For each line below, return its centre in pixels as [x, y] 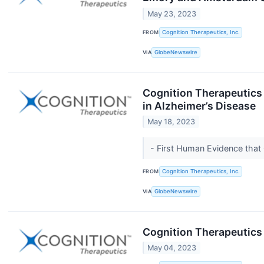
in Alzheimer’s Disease [199, 105]
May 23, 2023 [172, 14]
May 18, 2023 [171, 121]
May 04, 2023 [172, 248]
